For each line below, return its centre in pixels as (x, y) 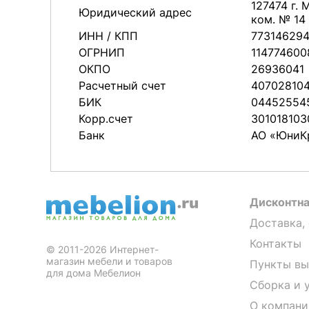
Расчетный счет (122, 86)
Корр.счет (106, 119)
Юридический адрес (135, 12)
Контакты (276, 243)
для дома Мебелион (93, 273)
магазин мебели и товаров (109, 261)
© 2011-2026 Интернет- (102, 249)
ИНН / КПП (108, 36)
